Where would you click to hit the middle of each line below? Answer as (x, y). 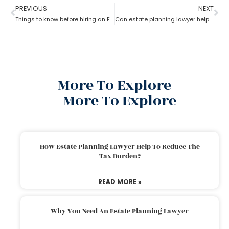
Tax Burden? (120, 156)
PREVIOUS (31, 8)
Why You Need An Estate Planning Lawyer (120, 211)
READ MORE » (120, 181)
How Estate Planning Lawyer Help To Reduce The (120, 146)
